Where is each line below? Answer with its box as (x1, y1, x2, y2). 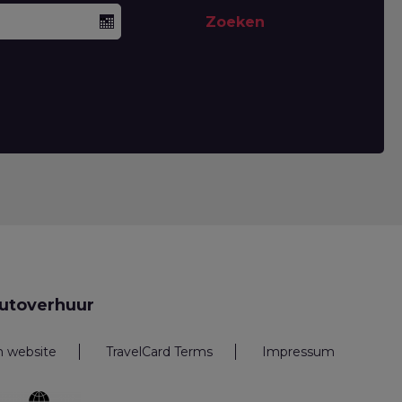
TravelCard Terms (106, 344, 213, 361)
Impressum (262, 344, 335, 361)
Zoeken (205, 13, 265, 31)
